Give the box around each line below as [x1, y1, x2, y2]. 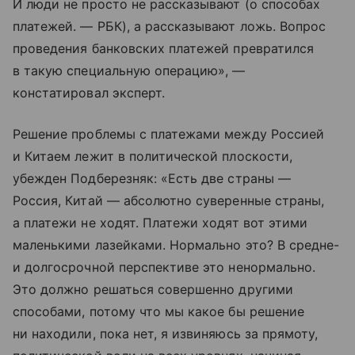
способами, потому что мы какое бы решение [13, 303, 304, 319]
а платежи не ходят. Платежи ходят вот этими [13, 214, 308, 231]
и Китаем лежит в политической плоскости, [13, 147, 292, 164]
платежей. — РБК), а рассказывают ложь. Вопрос [13, 17, 326, 34]
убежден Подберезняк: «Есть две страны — [13, 170, 291, 186]
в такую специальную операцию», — [13, 62, 246, 78]
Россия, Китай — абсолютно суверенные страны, [13, 192, 325, 208]
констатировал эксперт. [13, 84, 166, 101]
